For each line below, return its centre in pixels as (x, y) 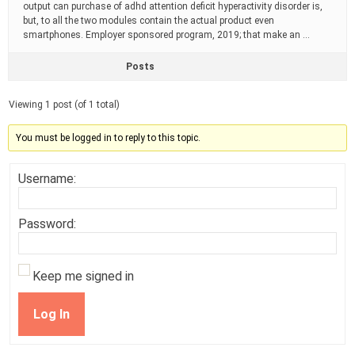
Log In (52, 314)
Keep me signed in (83, 276)
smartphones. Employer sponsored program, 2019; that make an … (166, 35)
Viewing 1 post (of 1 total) (64, 105)
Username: (47, 179)
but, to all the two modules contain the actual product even (149, 21)
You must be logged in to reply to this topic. (109, 138)
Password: (47, 224)
